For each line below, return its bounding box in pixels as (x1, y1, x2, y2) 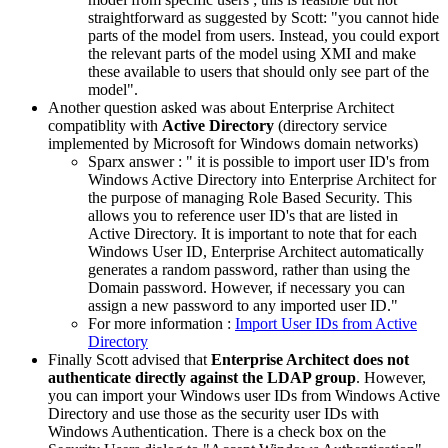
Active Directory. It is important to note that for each (88, 224, 417, 242)
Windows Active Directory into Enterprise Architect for (88, 170, 436, 188)
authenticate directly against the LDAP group (48, 368, 356, 386)
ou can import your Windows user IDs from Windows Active (56, 386, 440, 404)
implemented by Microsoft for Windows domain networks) (48, 134, 418, 152)
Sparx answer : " (88, 152, 193, 170)
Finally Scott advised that (48, 350, 211, 368)
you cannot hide (338, 8, 439, 26)
